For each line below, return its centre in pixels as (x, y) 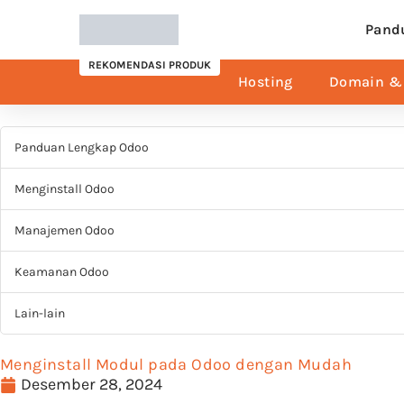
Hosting (266, 82)
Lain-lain (40, 313)
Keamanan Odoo (62, 272)
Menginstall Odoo (64, 189)
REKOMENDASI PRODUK (150, 65)
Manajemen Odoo (64, 230)
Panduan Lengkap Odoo (82, 147)
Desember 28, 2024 (92, 384)
